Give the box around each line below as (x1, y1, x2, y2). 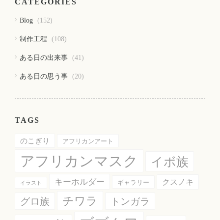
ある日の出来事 (20, 54, 68, 61)
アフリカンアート (62, 137, 113, 145)
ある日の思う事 (20, 72, 68, 80)
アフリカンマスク (20, 153, 138, 169)
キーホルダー (55, 177, 105, 187)
